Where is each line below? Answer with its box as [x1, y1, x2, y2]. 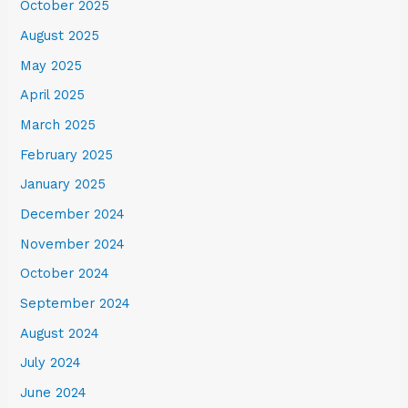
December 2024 [20, 205, 126, 222]
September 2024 [20, 294, 131, 311]
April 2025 [20, 87, 86, 104]
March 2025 [20, 117, 97, 134]
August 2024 [20, 324, 100, 342]
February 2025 [20, 146, 114, 163]
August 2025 [20, 27, 100, 45]
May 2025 [20, 56, 83, 74]
